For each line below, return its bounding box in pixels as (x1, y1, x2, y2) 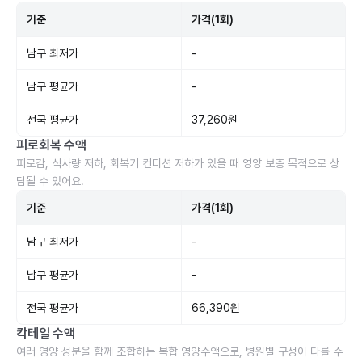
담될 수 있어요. (16, 175, 84, 187)
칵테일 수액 (16, 326, 76, 341)
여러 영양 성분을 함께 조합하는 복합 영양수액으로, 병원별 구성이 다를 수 (16, 345, 343, 358)
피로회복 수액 (16, 137, 86, 153)
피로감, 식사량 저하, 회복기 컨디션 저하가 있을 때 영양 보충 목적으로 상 (16, 157, 339, 170)
